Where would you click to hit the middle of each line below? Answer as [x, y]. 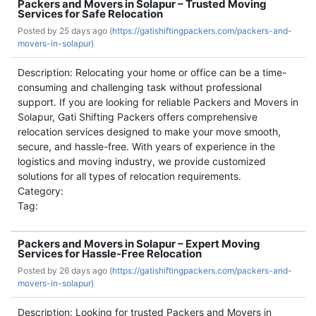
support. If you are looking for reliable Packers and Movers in [158, 102]
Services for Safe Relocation [90, 14]
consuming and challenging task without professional [140, 87]
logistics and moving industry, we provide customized [142, 161]
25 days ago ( [86, 31]
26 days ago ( [86, 271]
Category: [41, 191]
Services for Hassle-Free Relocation [110, 254]
